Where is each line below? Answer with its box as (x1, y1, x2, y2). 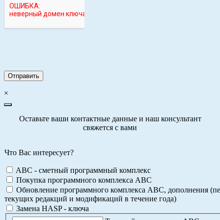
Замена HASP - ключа (14, 204, 89, 213)
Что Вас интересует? (4, 148, 74, 157)
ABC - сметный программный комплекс (14, 165, 151, 174)
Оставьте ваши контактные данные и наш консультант (19, 114, 201, 123)
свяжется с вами (83, 123, 137, 132)
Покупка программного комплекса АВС (14, 175, 152, 184)
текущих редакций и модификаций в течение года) (4, 194, 176, 203)
